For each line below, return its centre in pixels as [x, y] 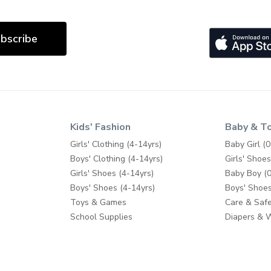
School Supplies [102, 217]
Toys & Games [99, 203]
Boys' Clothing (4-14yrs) [117, 159]
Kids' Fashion [101, 127]
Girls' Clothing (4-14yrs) [116, 145]
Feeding [240, 232]
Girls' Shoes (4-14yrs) [112, 174]
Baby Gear [245, 261]
